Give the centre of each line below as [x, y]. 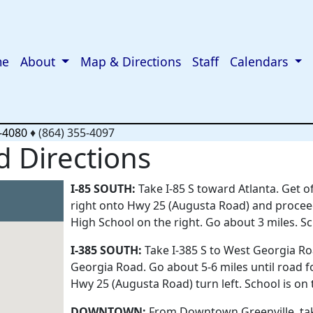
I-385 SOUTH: [106, 250]
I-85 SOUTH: [104, 189]
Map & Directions [131, 61]
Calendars [261, 61]
